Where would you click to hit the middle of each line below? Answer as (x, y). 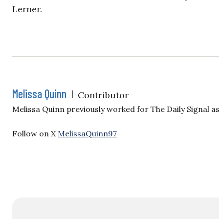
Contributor (103, 95)
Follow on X (35, 133)
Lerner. (27, 9)
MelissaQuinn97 (87, 133)
